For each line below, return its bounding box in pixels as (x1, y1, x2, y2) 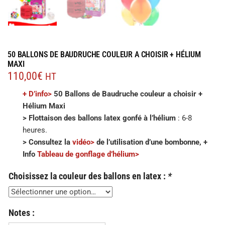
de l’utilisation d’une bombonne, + (94, 137, 207, 147)
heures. (23, 125, 47, 135)
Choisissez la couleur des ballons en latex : (9, 170, 168, 181)
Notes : (9, 207, 35, 218)
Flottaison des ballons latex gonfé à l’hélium (29, 113, 176, 123)
